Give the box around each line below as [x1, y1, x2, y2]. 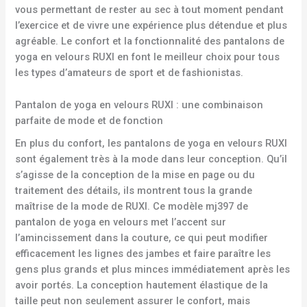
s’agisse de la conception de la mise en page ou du [15, 169, 256, 181]
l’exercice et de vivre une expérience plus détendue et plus [15, 19, 288, 32]
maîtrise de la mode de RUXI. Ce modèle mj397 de [15, 200, 249, 212]
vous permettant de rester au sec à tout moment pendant [15, 3, 284, 16]
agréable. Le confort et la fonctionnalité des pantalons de [15, 35, 285, 48]
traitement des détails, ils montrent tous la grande [15, 184, 253, 197]
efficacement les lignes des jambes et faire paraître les [15, 247, 271, 260]
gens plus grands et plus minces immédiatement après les [15, 263, 291, 275]
